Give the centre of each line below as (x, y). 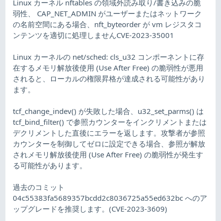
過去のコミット (39, 187)
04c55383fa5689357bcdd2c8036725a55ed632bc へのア (110, 198)
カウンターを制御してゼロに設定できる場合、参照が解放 (109, 143)
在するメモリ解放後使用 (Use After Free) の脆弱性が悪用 (108, 67)
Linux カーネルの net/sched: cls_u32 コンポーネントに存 (109, 56)
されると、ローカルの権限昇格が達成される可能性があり (109, 78)
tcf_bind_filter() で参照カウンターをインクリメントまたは (110, 122)
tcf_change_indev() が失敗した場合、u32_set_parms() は (109, 111)
